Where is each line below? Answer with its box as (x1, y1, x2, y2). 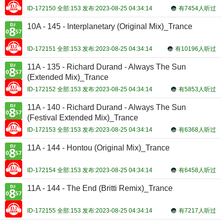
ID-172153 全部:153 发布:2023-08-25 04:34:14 (27, 126, 152, 133)
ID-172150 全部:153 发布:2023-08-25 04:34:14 (27, 5, 152, 12)
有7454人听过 (179, 5, 216, 12)
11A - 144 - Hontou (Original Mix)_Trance (27, 144, 170, 152)
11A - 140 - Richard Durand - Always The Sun (27, 103, 186, 111)
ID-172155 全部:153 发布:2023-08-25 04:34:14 (27, 207, 152, 214)
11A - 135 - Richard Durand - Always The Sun (27, 63, 186, 71)
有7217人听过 (179, 207, 216, 214)
